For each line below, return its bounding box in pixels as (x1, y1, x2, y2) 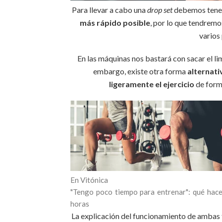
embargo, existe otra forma (93, 66, 187, 76)
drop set (147, 5, 172, 15)
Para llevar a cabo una (72, 5, 147, 15)
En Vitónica (70, 175, 108, 185)
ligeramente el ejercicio (109, 79, 194, 89)
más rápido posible (79, 18, 150, 28)
